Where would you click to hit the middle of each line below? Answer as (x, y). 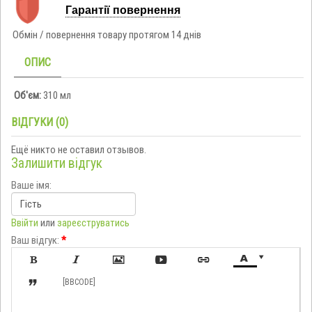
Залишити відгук (57, 164)
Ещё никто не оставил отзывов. (79, 150)
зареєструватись (93, 223)
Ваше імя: (31, 186)
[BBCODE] (79, 282)
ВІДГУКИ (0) (40, 122)
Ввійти (25, 223)
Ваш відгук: (35, 241)
